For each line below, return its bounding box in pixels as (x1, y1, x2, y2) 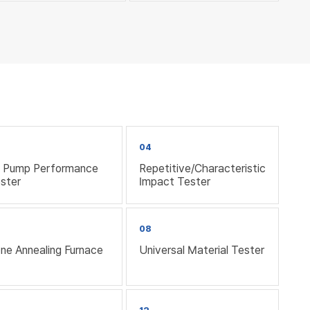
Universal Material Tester (138, 243, 264, 257)
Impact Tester (138, 174, 210, 188)
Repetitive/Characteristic (138, 161, 266, 175)
